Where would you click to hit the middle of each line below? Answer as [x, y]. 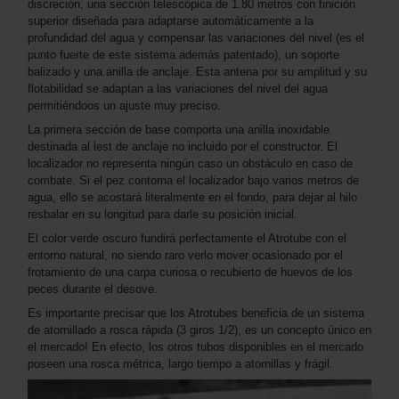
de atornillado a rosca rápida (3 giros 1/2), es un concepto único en [199, 330]
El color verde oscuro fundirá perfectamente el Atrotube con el [187, 238]
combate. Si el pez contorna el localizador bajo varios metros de [193, 180]
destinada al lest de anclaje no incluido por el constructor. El [183, 146]
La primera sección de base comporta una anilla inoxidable [179, 129]
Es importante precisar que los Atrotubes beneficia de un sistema [196, 313]
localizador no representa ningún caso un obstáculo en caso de [190, 163]
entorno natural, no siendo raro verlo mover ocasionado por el [185, 255]
